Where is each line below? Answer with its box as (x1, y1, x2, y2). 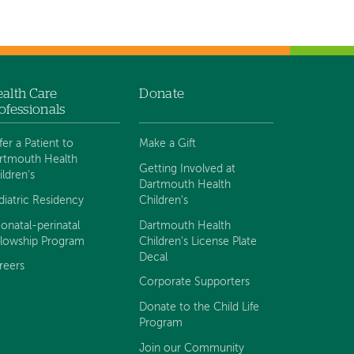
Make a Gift (139, 137, 197, 149)
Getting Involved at (139, 163, 236, 175)
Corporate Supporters (139, 277, 250, 288)
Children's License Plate (139, 235, 258, 247)
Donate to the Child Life (139, 302, 260, 314)
